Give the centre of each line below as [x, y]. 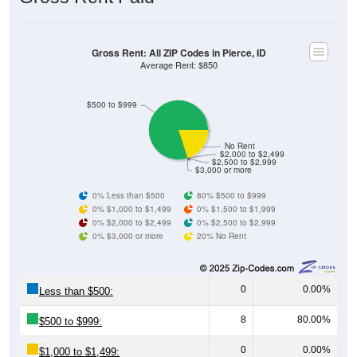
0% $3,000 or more [127, 235]
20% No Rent [222, 235]
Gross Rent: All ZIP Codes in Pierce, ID [178, 53]
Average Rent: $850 [178, 65]
